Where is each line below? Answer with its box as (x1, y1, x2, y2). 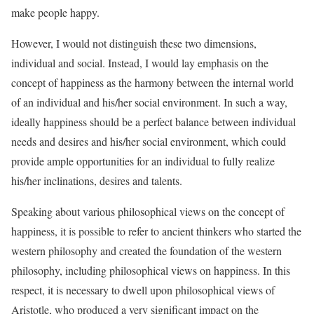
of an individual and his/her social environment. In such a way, (11, 95, 287, 109)
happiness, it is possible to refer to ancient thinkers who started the (11, 224, 301, 238)
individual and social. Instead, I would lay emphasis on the (11, 55, 268, 70)
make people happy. (11, 5, 100, 20)
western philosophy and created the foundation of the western (11, 243, 282, 258)
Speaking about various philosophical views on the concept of (11, 204, 285, 219)
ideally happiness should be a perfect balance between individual (11, 114, 296, 129)
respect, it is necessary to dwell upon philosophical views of (11, 282, 275, 297)
